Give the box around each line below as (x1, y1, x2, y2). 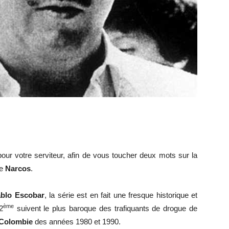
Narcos (5, 164, 31, 173)
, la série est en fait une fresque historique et (44, 191, 197, 199)
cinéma (114, 190, 138, 198)
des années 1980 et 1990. (33, 217, 121, 226)
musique (114, 123, 144, 131)
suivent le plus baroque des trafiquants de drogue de (13, 204, 198, 213)
